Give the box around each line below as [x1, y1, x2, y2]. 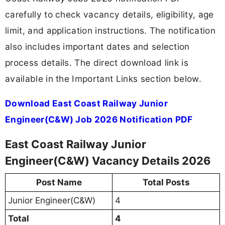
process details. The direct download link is [5, 57, 189, 68]
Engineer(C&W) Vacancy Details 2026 [5, 154, 211, 168]
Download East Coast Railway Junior [5, 97, 168, 108]
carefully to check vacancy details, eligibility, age [5, 9, 214, 20]
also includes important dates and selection [5, 41, 190, 52]
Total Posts [142, 177, 190, 188]
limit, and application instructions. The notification [5, 25, 215, 36]
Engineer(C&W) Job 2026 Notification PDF [5, 114, 193, 125]
